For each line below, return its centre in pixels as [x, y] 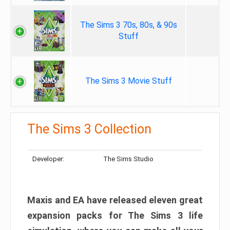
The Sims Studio [128, 159]
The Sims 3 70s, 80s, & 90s [128, 25]
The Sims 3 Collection [89, 129]
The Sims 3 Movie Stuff [128, 81]
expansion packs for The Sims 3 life [115, 215]
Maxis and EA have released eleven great [115, 200]
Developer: [48, 159]
